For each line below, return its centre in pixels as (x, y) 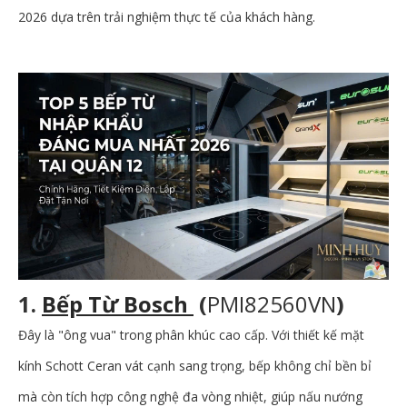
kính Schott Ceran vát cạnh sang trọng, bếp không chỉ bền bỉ (195, 365)
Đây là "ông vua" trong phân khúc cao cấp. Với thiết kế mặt (191, 334)
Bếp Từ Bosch (118, 303)
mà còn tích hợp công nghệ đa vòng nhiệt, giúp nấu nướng (190, 396)
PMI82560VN (272, 303)
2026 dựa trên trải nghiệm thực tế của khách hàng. (167, 17)
